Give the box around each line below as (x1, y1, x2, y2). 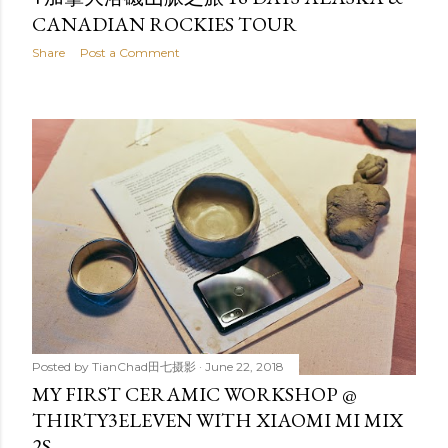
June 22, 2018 (205, 359, 284, 375)
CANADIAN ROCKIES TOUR (32, 11, 297, 38)
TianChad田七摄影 (92, 359, 196, 375)
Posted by (32, 359, 92, 375)
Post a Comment (80, 45, 180, 61)
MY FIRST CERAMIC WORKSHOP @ (32, 381, 357, 408)
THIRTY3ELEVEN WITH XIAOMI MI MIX (32, 407, 403, 434)
